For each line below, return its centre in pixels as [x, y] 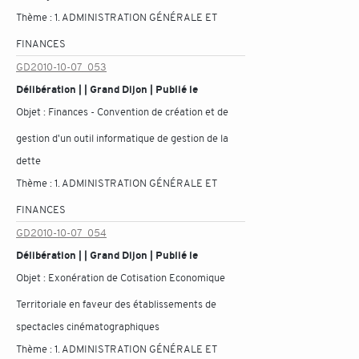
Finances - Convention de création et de [138, 112]
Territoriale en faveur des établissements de [116, 304]
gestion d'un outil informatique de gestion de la [122, 138]
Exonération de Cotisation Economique [137, 278]
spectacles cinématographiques [88, 327]
